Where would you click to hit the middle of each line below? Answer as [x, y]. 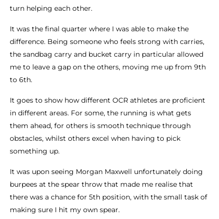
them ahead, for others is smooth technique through [100, 126]
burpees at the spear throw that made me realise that [101, 185]
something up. [35, 151]
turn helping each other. [51, 9]
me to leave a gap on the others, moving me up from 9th [108, 67]
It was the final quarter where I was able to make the [99, 29]
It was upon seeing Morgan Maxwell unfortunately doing [106, 172]
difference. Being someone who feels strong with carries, [107, 42]
